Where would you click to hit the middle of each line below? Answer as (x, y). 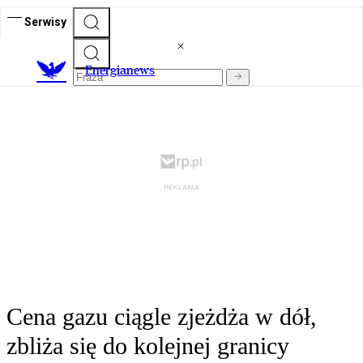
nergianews (124, 70)
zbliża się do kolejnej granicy (148, 346)
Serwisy (45, 21)
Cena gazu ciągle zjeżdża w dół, (162, 317)
